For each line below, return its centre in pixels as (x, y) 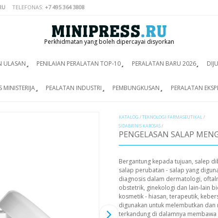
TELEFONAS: (28, 7)
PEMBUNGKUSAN (136, 88)
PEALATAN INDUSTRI (74, 88)
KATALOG (129, 117)
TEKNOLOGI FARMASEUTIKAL (172, 117)
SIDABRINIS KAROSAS (140, 126)
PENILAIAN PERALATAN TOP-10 (79, 64)
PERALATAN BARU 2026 (164, 64)
